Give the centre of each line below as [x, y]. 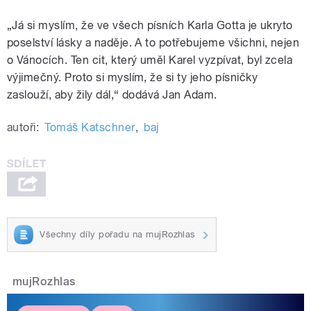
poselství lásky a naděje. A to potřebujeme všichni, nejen [153, 43]
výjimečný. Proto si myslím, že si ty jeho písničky [133, 78]
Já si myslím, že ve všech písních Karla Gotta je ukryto [152, 26]
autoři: [23, 128]
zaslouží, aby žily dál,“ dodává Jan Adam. [112, 95]
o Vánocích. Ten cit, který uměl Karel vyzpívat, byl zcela [150, 60]
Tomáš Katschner [90, 128]
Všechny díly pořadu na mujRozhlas [118, 234]
